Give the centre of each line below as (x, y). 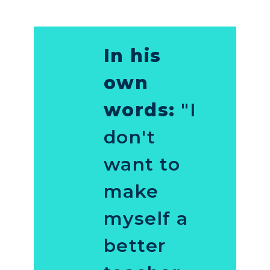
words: (139, 110)
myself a (146, 219)
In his (132, 56)
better (135, 246)
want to (142, 165)
